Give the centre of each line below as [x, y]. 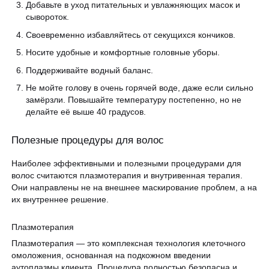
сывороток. [47, 17]
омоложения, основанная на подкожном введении [111, 255]
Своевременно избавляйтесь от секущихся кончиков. [131, 35]
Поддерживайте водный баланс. [89, 70]
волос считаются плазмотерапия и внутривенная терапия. [127, 175]
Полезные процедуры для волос [88, 140]
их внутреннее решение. [60, 199]
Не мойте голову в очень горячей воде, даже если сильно [140, 88]
